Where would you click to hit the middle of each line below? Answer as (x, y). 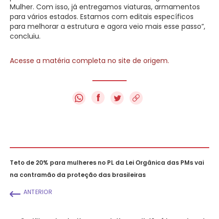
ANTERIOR (38, 192)
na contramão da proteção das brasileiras (78, 175)
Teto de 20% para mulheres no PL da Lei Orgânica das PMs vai (107, 162)
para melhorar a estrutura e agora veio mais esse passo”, (108, 26)
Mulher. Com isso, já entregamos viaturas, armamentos (105, 7)
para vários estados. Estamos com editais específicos (102, 16)
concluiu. (25, 36)
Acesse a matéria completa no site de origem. (89, 60)
